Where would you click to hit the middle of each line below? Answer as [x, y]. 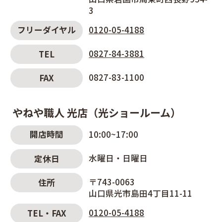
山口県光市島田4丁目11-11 [141, 193]
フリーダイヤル [47, 30]
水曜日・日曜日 [118, 158]
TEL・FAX [47, 213]
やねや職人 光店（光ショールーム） [97, 113]
